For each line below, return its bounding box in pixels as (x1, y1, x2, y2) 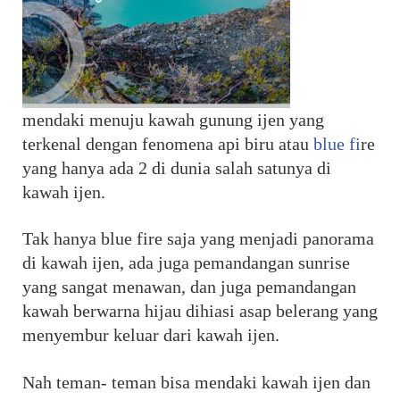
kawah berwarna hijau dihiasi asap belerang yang (22, 301, 378, 321)
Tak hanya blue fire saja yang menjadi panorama (22, 229, 374, 249)
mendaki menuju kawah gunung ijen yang (22, 109, 324, 129)
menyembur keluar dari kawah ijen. (22, 325, 279, 346)
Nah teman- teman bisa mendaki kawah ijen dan (22, 371, 371, 392)
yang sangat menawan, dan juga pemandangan (22, 277, 356, 297)
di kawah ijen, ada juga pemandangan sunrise (22, 253, 350, 273)
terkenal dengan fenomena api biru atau (22, 133, 313, 154)
